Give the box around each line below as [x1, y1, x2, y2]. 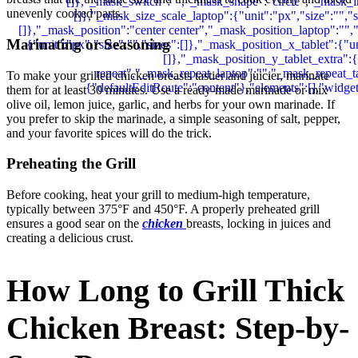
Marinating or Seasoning [6, 35, 170, 53]
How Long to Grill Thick [6, 272, 344, 309]
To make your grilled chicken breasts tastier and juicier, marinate [6, 68, 329, 82]
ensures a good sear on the [6, 216, 142, 230]
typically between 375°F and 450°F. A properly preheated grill [6, 201, 320, 216]
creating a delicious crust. [6, 230, 133, 245]
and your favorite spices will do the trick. [6, 125, 212, 140]
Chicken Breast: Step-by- [6, 310, 349, 347]
